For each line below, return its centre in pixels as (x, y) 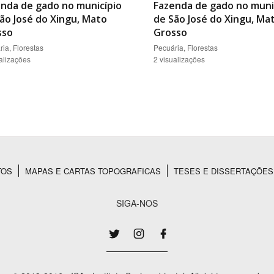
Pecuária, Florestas (186, 48)
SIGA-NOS (137, 203)
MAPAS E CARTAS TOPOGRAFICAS (93, 171)
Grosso (170, 33)
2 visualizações (179, 59)
